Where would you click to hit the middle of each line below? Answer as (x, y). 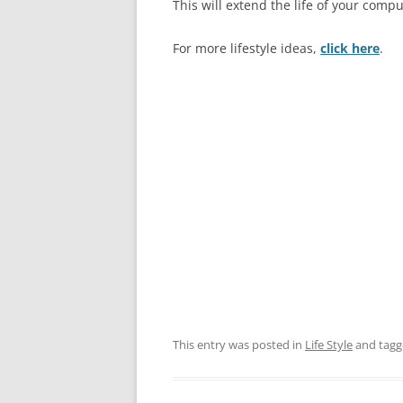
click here (350, 48)
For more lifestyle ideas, (246, 48)
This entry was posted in (239, 345)
